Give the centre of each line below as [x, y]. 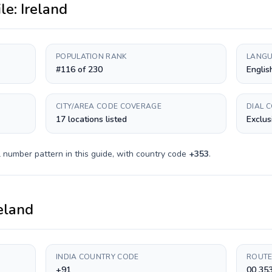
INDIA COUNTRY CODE [97, 257]
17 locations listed [91, 119]
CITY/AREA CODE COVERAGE [109, 106]
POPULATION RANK [91, 56]
